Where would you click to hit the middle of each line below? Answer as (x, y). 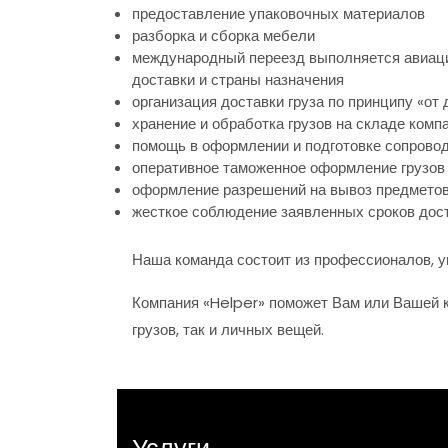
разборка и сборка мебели (223, 36)
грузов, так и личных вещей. (228, 329)
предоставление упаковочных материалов (278, 14)
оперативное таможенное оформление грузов (288, 168)
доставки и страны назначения (238, 80)
